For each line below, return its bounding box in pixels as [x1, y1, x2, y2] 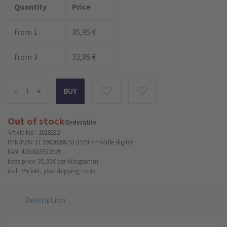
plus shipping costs [44, 166, 95, 175]
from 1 [14, 26, 37, 37]
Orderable [65, 118, 96, 127]
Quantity [14, 1, 47, 12]
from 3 [14, 51, 37, 62]
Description [25, 194, 65, 205]
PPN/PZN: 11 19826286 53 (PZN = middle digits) [8, 137, 132, 146]
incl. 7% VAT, [8, 166, 42, 175]
